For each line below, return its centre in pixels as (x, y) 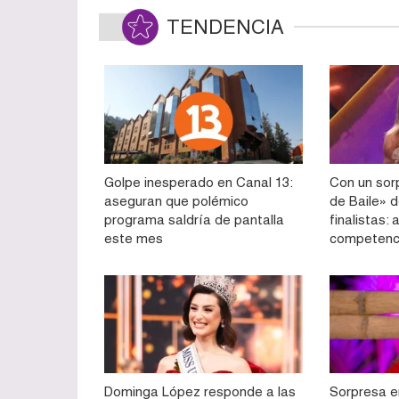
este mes (134, 238)
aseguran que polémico (176, 200)
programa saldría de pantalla (194, 219)
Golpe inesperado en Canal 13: (198, 182)
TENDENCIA (225, 28)
